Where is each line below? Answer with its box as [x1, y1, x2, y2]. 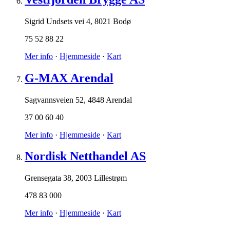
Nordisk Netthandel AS [25, 149, 146, 163]
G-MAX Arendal [25, 71, 113, 85]
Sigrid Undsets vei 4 [25, 16, 90, 26]
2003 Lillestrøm [75, 174, 127, 183]
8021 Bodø [94, 16, 131, 26]
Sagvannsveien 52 [25, 95, 84, 104]
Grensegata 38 [25, 174, 71, 183]
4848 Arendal [88, 95, 132, 104]
